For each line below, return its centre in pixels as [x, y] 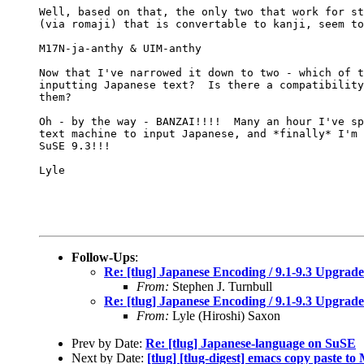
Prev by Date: [108, 343]
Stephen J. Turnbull [221, 286]
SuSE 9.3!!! [75, 145]
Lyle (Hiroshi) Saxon [225, 315]
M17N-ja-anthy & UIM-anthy [120, 48]
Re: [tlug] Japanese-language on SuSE [251, 343]
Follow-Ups [103, 257]
